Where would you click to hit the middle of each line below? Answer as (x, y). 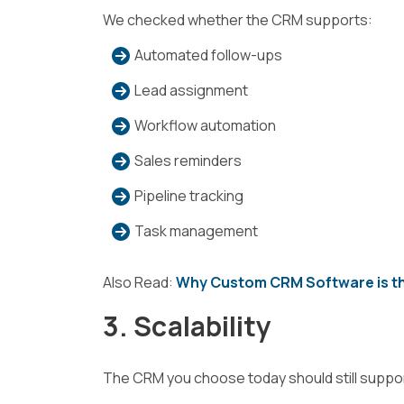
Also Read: (139, 282)
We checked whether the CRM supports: (238, 19)
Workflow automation (205, 125)
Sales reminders (188, 160)
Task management (196, 230)
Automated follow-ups (208, 55)
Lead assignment (191, 90)
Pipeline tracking (189, 195)
